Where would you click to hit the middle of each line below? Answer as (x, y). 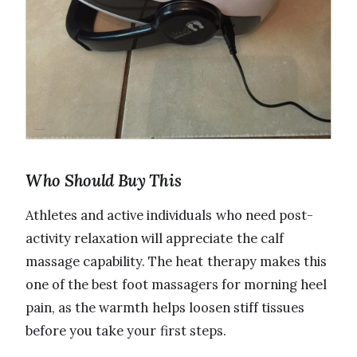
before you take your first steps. (126, 330)
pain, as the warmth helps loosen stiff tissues (165, 307)
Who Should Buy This (104, 180)
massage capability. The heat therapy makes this (176, 261)
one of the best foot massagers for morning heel (177, 284)
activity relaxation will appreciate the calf (155, 238)
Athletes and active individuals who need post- (169, 215)
